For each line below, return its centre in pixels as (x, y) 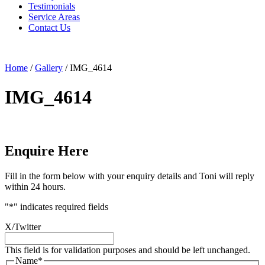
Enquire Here (47, 151)
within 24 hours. (35, 187)
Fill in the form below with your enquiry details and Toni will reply (130, 176)
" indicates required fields (61, 207)
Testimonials (52, 7)
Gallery (49, 68)
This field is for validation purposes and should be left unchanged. (127, 250)
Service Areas (54, 17)
